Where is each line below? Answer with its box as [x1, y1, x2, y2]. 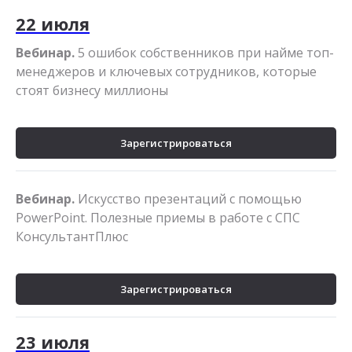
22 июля [16, 12, 90, 36]
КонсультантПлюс [16, 228, 128, 246]
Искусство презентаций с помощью [75, 190, 302, 208]
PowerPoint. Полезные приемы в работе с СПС [16, 209, 300, 227]
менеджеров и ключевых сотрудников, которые [16, 63, 317, 81]
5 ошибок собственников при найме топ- [75, 44, 334, 62]
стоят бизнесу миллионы [16, 82, 168, 100]
